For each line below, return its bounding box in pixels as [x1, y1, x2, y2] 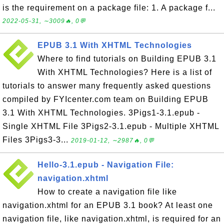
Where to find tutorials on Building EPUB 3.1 [37, 54, 216, 63]
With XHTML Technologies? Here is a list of [37, 68, 212, 76]
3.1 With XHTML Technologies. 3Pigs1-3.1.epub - [2, 108, 200, 117]
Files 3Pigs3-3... [2, 135, 71, 144]
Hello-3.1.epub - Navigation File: [37, 160, 174, 169]
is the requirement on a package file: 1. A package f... [2, 3, 215, 12]
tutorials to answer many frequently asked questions [2, 81, 211, 90]
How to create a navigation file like [37, 187, 177, 196]
